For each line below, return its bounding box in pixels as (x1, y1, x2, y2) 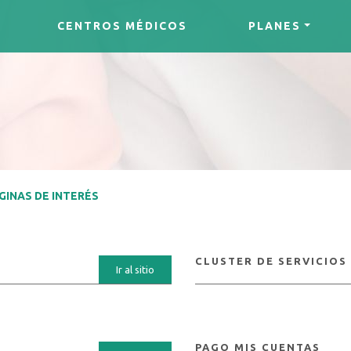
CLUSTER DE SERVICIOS (194, 255, 347, 266)
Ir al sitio (115, 264, 154, 275)
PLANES (248, 19, 302, 32)
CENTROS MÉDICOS (57, 19, 188, 32)
